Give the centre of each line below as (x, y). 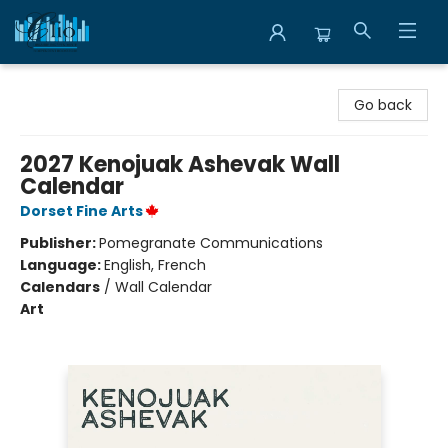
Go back (383, 105)
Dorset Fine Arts (81, 211)
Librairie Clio (56, 83)
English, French (155, 265)
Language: (62, 265)
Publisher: (59, 243)
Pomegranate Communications (211, 243)
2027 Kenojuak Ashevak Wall (180, 164)
